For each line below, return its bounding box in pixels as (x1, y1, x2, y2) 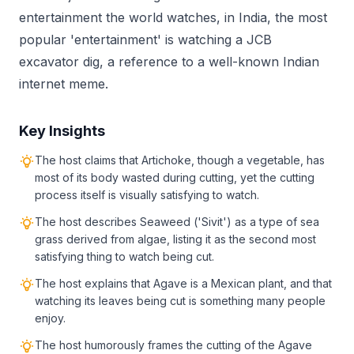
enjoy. (35, 311, 66, 325)
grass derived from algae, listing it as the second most (35, 232, 316, 246)
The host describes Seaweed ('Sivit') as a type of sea (35, 215, 319, 228)
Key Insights (19, 122, 105, 139)
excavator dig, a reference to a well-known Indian (19, 54, 319, 70)
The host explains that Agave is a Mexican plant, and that (35, 277, 332, 290)
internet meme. (19, 76, 108, 92)
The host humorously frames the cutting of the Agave (35, 338, 312, 352)
